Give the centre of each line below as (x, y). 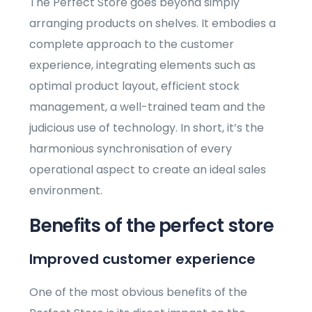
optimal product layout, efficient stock (135, 86)
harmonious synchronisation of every (131, 149)
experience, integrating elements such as (143, 65)
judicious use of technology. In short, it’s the (147, 128)
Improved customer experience (143, 259)
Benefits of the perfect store (152, 226)
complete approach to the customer (132, 45)
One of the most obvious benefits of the (139, 292)
